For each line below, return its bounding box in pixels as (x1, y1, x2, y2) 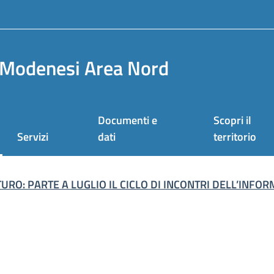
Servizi (17, 128, 48, 145)
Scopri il (213, 112, 252, 128)
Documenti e (98, 112, 157, 128)
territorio (213, 128, 257, 145)
